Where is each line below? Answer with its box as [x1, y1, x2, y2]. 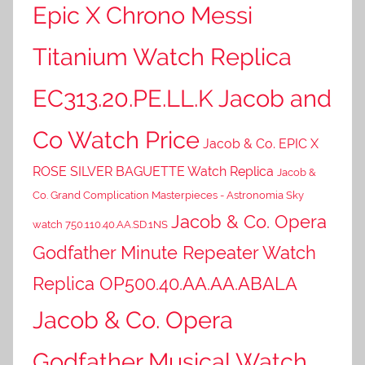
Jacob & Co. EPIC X [203, 135, 319, 152]
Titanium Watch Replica [33, 42, 292, 71]
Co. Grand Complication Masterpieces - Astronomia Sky [33, 188, 304, 201]
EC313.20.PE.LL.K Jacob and [33, 83, 332, 112]
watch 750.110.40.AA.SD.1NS [33, 218, 168, 231]
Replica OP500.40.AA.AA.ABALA [33, 272, 297, 294]
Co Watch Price [33, 125, 200, 154]
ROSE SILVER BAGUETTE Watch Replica [33, 163, 274, 179]
